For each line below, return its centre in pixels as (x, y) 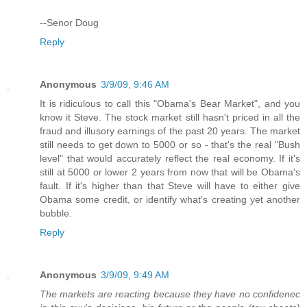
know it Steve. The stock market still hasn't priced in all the (170, 117)
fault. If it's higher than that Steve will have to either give (170, 185)
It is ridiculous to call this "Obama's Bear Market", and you (170, 103)
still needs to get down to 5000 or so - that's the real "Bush (170, 144)
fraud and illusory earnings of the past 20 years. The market (170, 131)
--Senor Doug (69, 22)
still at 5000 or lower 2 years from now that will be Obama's (170, 172)
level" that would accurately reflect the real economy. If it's (170, 158)
